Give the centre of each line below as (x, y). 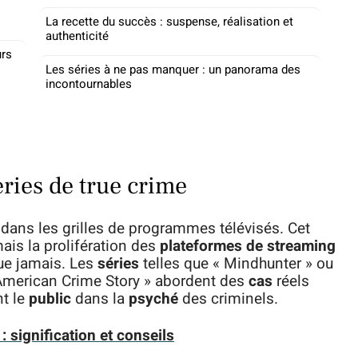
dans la (100, 299)
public (50, 299)
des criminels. (228, 299)
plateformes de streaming (248, 246)
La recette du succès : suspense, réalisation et (169, 22)
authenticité (77, 36)
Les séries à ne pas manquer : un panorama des (173, 70)
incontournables (89, 84)
